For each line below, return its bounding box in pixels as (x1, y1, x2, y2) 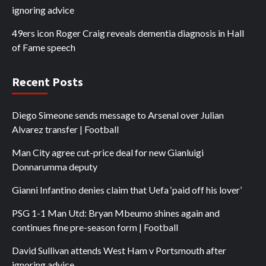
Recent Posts (12, 74, 83, 89)
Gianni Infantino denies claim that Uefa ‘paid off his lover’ (12, 183, 242, 195)
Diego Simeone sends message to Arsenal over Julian (12, 109, 224, 121)
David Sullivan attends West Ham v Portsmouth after (12, 244, 226, 256)
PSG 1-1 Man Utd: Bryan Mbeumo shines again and (12, 207, 220, 218)
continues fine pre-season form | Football (12, 221, 178, 233)
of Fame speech (12, 41, 75, 53)
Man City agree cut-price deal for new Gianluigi (12, 146, 204, 158)
